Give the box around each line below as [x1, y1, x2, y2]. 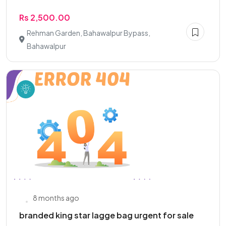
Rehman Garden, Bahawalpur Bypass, [27, 28, 150, 37]
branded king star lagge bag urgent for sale [19, 210, 194, 220]
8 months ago [33, 193, 79, 202]
